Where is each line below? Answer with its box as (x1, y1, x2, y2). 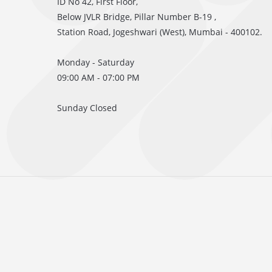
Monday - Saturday (57, 56, 134, 68)
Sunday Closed (57, 102, 117, 114)
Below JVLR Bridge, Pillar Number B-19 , (57, 11, 216, 22)
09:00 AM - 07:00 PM (57, 72, 140, 83)
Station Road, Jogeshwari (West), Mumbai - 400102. (57, 26, 262, 38)
